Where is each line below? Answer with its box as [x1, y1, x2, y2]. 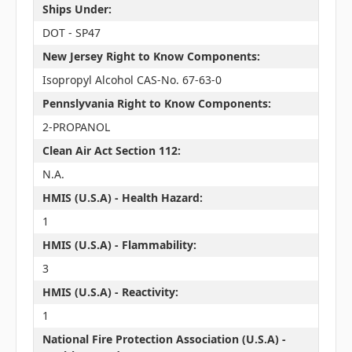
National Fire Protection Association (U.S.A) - [42, 332, 286, 347]
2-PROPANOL [42, 119, 110, 135]
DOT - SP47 [42, 25, 101, 41]
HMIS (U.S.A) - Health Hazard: [42, 190, 203, 206]
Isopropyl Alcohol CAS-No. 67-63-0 [42, 72, 222, 88]
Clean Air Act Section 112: [42, 143, 181, 159]
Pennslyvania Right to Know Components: [42, 96, 271, 112]
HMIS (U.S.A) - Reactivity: [42, 284, 178, 300]
